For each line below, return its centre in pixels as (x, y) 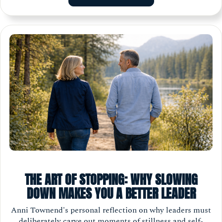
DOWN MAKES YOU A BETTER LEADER (111, 193)
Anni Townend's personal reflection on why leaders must (111, 210)
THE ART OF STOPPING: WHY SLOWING (111, 179)
